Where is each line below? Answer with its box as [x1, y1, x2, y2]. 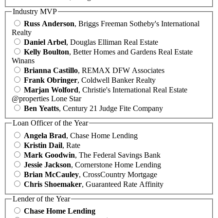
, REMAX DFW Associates [78, 66, 164, 75]
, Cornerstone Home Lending [71, 160, 161, 169]
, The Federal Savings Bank [75, 150, 161, 159]
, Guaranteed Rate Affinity [82, 180, 163, 188]
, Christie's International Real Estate [78, 86, 187, 94]
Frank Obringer [24, 76, 77, 85]
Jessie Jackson [24, 160, 71, 169]
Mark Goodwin [24, 150, 75, 159]
